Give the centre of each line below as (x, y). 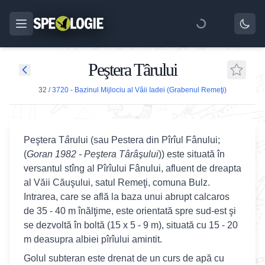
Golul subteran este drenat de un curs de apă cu (124, 258)
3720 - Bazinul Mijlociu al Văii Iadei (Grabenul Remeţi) (139, 90)
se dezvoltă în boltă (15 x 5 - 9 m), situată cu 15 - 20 (131, 225)
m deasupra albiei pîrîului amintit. (93, 239)
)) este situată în (192, 154)
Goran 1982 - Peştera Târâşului (93, 154)
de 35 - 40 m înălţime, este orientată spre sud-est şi (130, 211)
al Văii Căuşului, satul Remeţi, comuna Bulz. (117, 182)
